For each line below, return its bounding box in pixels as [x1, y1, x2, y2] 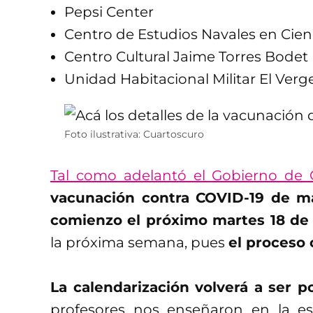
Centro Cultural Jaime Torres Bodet [64, 48, 308, 66]
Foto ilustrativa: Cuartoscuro [64, 128, 204, 141]
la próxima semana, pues [50, 234, 228, 252]
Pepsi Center [64, 3, 154, 21]
